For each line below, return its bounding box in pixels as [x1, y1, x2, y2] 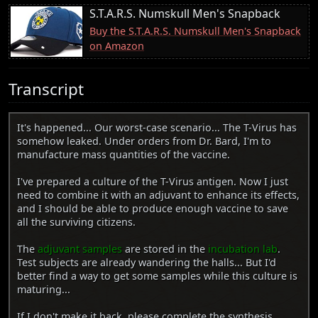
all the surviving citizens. [17, 215, 136, 229]
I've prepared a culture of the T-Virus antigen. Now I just [17, 175, 288, 189]
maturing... [17, 283, 70, 297]
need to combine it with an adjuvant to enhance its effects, [17, 188, 300, 202]
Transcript [9, 77, 84, 100]
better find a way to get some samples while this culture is [17, 269, 297, 283]
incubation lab [208, 242, 278, 256]
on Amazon [89, 38, 144, 53]
